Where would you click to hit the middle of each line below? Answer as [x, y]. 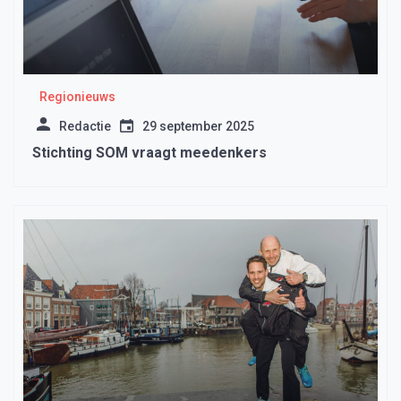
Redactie [85, 127]
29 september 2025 [198, 127]
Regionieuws [77, 97]
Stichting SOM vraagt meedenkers [149, 153]
